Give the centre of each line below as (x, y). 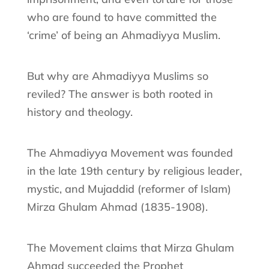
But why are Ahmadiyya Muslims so (117, 76)
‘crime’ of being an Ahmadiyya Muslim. (123, 35)
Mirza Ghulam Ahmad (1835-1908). (117, 207)
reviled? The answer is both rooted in (120, 94)
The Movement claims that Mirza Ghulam (130, 247)
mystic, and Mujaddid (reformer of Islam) (129, 189)
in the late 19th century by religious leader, (134, 171)
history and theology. (80, 112)
